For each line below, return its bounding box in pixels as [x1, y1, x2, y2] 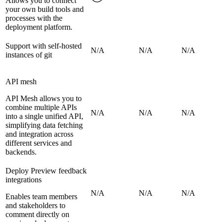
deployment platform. [5, 23, 72, 32]
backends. [5, 148, 37, 157]
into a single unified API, [5, 112, 83, 121]
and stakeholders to [5, 201, 65, 210]
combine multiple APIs [5, 103, 77, 112]
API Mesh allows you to [5, 94, 82, 103]
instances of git [5, 51, 52, 59]
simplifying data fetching [5, 121, 83, 130]
